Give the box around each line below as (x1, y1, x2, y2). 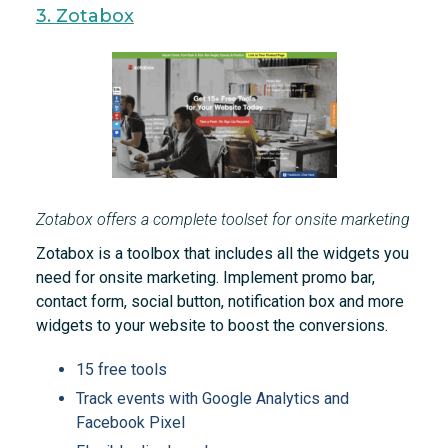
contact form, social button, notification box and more (35, 292, 404, 312)
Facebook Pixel (75, 413, 185, 433)
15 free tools (75, 360, 167, 380)
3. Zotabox (35, 5, 134, 28)
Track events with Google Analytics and (75, 389, 349, 409)
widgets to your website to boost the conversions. (35, 316, 388, 336)
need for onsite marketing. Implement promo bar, (35, 268, 375, 288)
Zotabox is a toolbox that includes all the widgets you (35, 244, 409, 264)
